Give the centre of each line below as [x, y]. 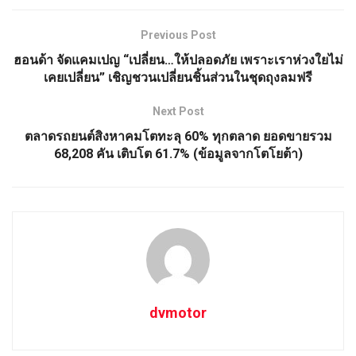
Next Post [178, 111]
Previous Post [178, 35]
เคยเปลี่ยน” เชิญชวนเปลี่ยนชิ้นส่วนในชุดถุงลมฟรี [178, 77]
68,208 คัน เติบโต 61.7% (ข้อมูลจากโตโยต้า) [178, 153]
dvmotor [178, 312]
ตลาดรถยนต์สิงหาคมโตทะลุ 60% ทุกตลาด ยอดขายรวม [178, 136]
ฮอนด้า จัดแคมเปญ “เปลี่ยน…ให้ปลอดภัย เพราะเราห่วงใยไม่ [178, 60]
